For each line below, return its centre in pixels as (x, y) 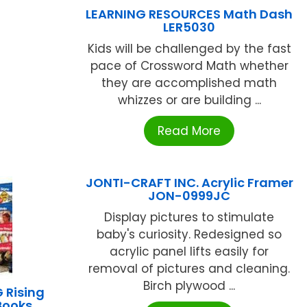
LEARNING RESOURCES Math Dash (189, 14)
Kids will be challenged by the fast (189, 48)
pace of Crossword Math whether (189, 65)
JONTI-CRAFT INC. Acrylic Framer (189, 182)
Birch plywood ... (189, 285)
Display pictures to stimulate (189, 217)
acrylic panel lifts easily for (189, 251)
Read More (189, 131)
